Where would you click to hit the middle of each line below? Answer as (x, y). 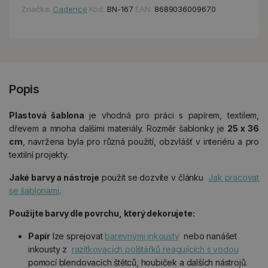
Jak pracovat (234, 177)
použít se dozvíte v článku (154, 177)
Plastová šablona (47, 115)
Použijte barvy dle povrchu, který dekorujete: (102, 213)
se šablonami (34, 190)
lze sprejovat (78, 236)
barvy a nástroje (65, 177)
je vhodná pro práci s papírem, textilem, (171, 115)
